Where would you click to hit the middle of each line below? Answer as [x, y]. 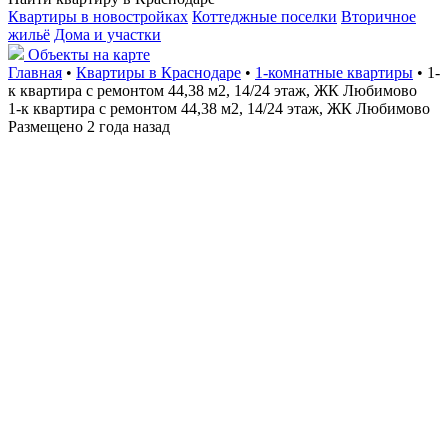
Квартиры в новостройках [98, 16]
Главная [35, 72]
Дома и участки [107, 34]
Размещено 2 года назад [89, 126]
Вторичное [378, 16]
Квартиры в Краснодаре [158, 72]
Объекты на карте [89, 54]
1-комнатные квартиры [334, 72]
